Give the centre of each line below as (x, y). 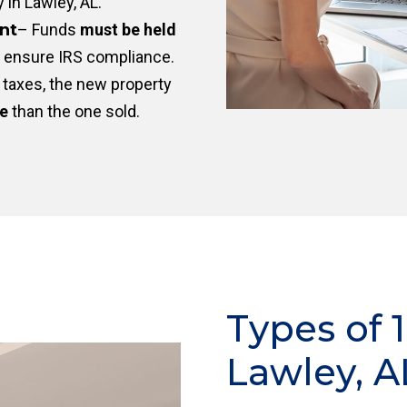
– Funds (49, 30)
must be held (128, 30)
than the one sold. (74, 111)
